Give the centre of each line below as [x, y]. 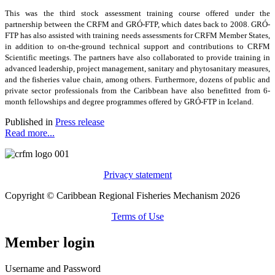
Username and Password [53, 268]
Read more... [30, 133]
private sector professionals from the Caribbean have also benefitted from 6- [137, 90]
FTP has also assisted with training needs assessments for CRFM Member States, [137, 35]
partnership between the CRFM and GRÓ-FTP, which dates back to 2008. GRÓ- [137, 24]
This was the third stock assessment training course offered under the [137, 13]
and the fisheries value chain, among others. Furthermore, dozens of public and [137, 79]
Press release [80, 122]
